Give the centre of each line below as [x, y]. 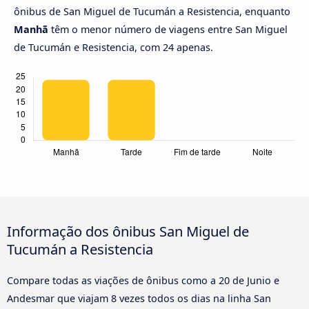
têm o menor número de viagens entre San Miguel [168, 30]
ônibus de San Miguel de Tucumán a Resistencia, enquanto [152, 12]
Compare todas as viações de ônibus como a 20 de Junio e [143, 280]
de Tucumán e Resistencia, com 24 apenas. [113, 48]
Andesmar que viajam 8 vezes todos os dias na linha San [139, 298]
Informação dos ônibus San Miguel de [128, 231]
